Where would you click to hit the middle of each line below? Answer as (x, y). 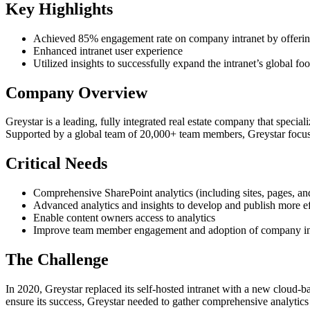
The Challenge (57, 260)
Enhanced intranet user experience (108, 51)
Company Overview (76, 92)
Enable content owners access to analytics (124, 218)
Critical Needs (56, 164)
